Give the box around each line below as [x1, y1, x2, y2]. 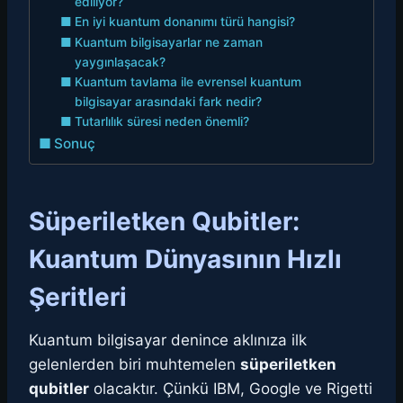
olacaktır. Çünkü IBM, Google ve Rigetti [89, 380, 372, 399]
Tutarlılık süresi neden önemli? [74, 114, 249, 130]
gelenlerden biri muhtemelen [29, 355, 240, 374]
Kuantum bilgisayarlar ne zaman [74, 35, 263, 50]
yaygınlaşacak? [74, 55, 166, 70]
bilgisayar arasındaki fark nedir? [74, 94, 262, 110]
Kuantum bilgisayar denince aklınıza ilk [29, 331, 307, 350]
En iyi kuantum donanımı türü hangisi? [74, 14, 295, 30]
